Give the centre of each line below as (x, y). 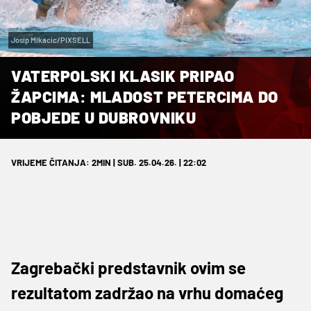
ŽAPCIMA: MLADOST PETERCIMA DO (145, 96)
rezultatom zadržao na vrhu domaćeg (147, 292)
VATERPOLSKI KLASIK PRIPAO (123, 75)
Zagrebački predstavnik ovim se (128, 267)
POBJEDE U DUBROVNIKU (104, 117)
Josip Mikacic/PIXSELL (51, 40)
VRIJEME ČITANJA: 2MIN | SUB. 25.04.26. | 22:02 (109, 162)
